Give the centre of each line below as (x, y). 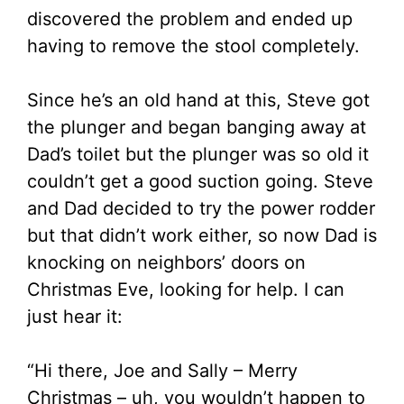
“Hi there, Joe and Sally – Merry (162, 371)
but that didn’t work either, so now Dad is (202, 236)
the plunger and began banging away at (197, 128)
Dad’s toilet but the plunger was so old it (198, 155)
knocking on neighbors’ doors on (166, 263)
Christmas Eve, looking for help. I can (186, 290)
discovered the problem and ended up (190, 19)
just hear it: (75, 317)
